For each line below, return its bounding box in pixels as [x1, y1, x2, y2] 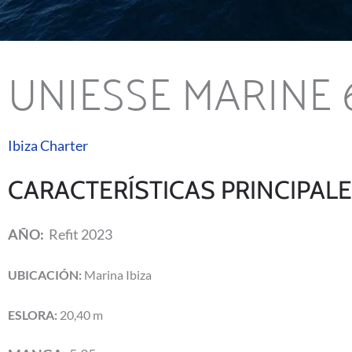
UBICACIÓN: [8, 267, 82, 283]
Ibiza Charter [8, 137, 88, 155]
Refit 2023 [46, 225, 112, 244]
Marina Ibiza [82, 267, 152, 283]
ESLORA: [8, 307, 57, 323]
